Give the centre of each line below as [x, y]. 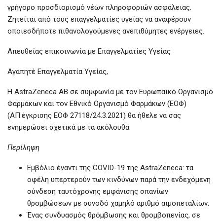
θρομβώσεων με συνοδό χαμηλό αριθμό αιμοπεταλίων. [118, 203]
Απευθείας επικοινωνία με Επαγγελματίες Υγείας [89, 52]
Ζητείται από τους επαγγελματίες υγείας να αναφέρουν [99, 19]
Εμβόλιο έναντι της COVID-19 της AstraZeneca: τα [110, 168]
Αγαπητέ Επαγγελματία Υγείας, [58, 72]
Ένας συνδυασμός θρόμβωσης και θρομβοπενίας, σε [114, 215]
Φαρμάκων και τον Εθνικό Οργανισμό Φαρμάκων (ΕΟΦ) [97, 104]
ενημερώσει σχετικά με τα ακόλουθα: [69, 128]
